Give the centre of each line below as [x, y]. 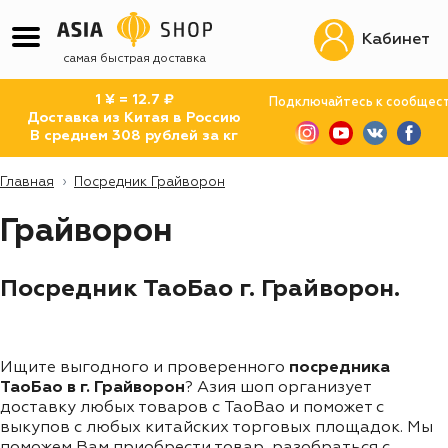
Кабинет [396, 39]
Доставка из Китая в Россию [134, 118]
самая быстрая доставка [134, 59]
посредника [339, 367]
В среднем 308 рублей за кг [134, 136]
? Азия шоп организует [278, 387]
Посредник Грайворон [149, 182]
